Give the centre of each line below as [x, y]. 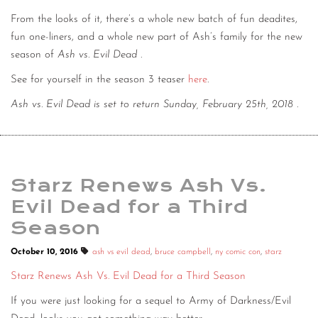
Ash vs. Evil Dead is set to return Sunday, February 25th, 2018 [152, 105]
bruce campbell [183, 252]
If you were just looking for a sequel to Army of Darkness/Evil [151, 302]
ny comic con [238, 252]
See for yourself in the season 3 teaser [99, 80]
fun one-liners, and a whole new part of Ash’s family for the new [157, 38]
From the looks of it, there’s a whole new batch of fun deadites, [154, 20]
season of [34, 55]
